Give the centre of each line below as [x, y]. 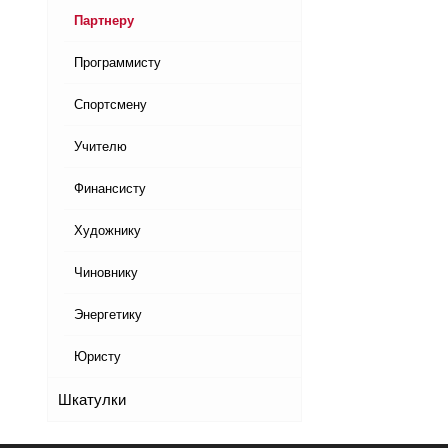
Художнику [107, 231]
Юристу [97, 357]
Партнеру [104, 21]
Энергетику [108, 315]
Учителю [100, 147]
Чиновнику [106, 273]
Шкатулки [92, 400]
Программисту [117, 63]
